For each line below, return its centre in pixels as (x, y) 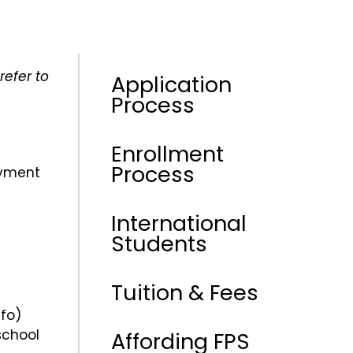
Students (159, 244)
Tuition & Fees (185, 293)
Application (171, 85)
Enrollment (167, 154)
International (179, 223)
